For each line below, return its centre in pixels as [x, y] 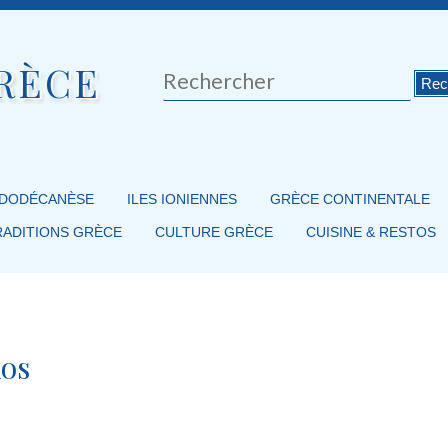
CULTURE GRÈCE [213, 232]
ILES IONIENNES [181, 199]
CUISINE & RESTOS [370, 232]
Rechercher [199, 77]
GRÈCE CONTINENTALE [349, 199]
